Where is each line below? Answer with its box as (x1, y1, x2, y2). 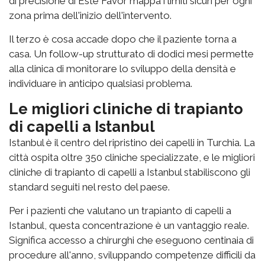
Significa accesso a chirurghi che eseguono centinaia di (9, 234, 254, 247)
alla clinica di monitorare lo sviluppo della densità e (9, 63, 236, 75)
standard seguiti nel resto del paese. (9, 181, 170, 193)
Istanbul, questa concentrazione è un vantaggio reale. (9, 219, 249, 232)
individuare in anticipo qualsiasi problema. (9, 77, 192, 90)
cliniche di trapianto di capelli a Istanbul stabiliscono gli (9, 166, 250, 179)
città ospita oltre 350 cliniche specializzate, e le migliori (9, 151, 255, 164)
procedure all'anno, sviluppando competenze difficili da (9, 249, 256, 261)
